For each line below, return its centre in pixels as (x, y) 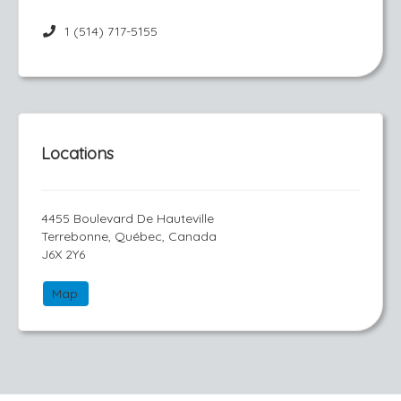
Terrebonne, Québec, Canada (129, 236)
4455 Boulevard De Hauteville (128, 218)
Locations (77, 154)
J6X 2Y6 (63, 254)
